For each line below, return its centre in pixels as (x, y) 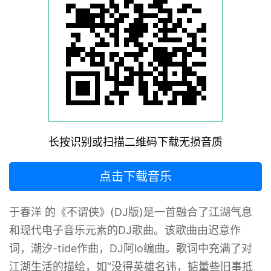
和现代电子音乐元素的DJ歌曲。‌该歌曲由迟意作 (125, 230)
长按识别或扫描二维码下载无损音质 (135, 142)
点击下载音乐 (135, 177)
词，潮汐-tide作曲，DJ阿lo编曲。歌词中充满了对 (131, 248)
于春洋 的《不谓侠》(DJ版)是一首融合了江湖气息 (131, 212)
